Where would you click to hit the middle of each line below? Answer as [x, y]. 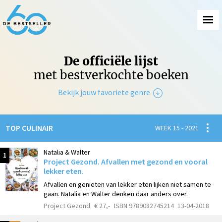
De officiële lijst [111, 61]
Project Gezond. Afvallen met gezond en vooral [126, 161]
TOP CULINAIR [29, 128]
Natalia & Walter [67, 152]
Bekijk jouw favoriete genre [105, 92]
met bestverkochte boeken [111, 75]
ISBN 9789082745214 [144, 206]
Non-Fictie [123, 120]
